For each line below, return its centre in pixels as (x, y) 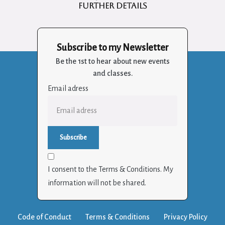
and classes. (113, 73)
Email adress (68, 88)
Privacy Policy (186, 217)
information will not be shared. (97, 183)
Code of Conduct (44, 217)
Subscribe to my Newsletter (113, 47)
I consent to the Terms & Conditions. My (110, 169)
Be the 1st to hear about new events (113, 61)
